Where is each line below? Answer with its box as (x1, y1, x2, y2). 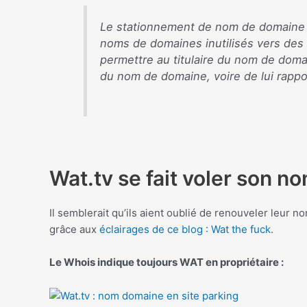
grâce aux (49, 223, 99, 236)
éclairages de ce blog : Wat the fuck (99, 223, 271, 236)
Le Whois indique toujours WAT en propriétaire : (49, 256, 284, 269)
